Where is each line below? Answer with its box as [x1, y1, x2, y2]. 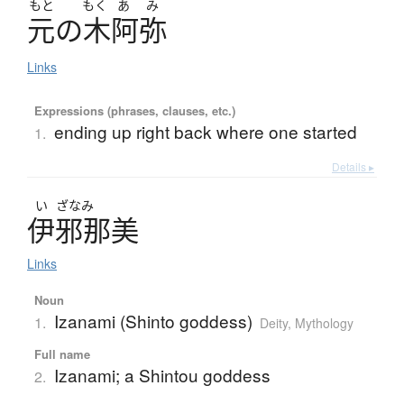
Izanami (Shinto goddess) [53, 308, 252, 334]
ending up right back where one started [53, 119, 357, 144]
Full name [33, 345, 90, 363]
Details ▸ [332, 159, 374, 175]
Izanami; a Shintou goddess [53, 363, 271, 388]
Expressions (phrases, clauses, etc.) [33, 102, 235, 120]
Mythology [294, 314, 353, 333]
